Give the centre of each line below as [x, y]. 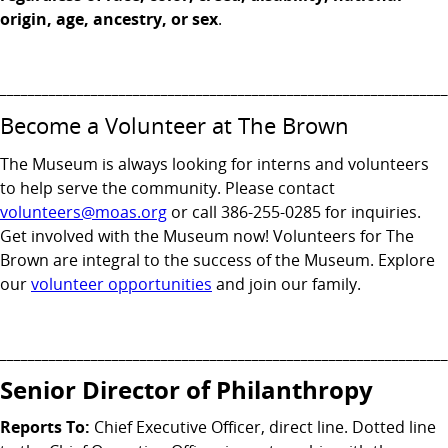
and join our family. [288, 284]
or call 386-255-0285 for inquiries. [294, 212]
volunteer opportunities [121, 284]
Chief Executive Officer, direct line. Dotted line [265, 427]
